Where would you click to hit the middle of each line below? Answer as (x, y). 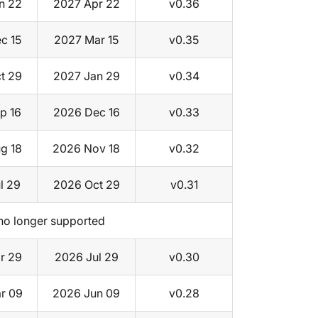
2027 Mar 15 (86, 40)
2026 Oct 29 (86, 185)
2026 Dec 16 (86, 113)
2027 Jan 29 (86, 76)
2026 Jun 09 (86, 294)
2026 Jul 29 (86, 257)
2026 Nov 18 (86, 149)
